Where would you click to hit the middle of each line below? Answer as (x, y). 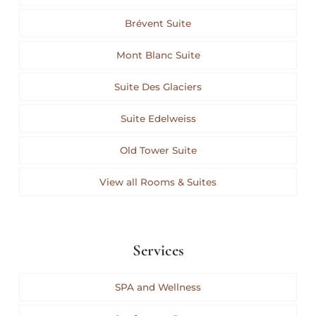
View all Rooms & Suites (158, 182)
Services (158, 250)
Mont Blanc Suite (158, 55)
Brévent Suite (158, 24)
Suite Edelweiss (158, 119)
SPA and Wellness (158, 287)
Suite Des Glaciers (158, 87)
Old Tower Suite (158, 151)
